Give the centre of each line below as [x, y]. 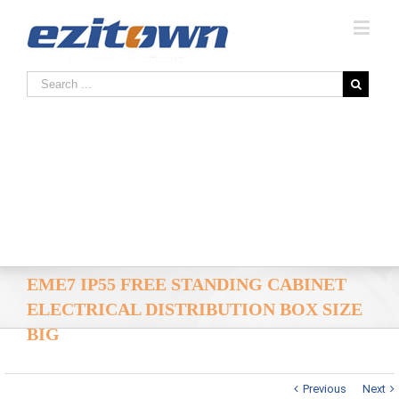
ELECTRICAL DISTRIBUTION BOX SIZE [195, 309]
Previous [325, 389]
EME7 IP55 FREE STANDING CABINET [187, 284]
